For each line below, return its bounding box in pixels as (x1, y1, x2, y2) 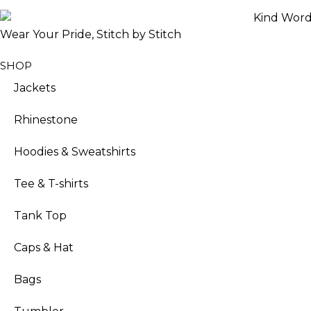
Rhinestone (14, 112, 78, 126)
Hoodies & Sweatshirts (14, 144, 135, 158)
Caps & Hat (14, 240, 74, 254)
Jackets (14, 81, 56, 94)
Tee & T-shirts (14, 176, 88, 190)
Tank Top (14, 208, 67, 222)
